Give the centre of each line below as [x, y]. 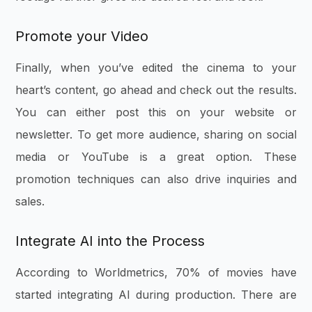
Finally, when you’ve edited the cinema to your [156, 68]
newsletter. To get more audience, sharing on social [156, 135]
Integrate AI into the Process [110, 241]
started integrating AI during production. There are [156, 295]
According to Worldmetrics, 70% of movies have [156, 273]
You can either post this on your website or [156, 112]
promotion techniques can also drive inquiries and [156, 179]
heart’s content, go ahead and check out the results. [156, 90]
